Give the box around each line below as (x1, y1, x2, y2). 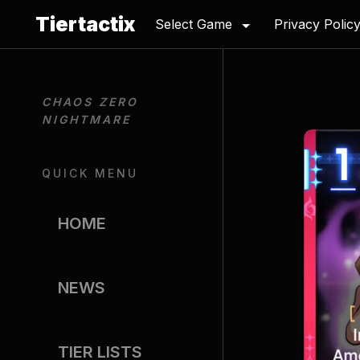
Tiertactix (35, 11, 136, 36)
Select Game (155, 16, 232, 32)
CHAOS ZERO (42, 95, 138, 108)
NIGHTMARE (42, 112, 131, 126)
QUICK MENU (42, 166, 138, 180)
